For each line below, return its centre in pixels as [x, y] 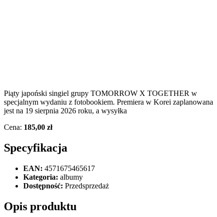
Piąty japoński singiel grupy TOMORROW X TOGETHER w [101, 93]
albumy [70, 177]
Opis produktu [40, 206]
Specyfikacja [36, 147]
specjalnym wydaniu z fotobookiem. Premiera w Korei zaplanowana [108, 102]
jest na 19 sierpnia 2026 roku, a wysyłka [65, 110]
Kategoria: [41, 177]
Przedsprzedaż [86, 186]
